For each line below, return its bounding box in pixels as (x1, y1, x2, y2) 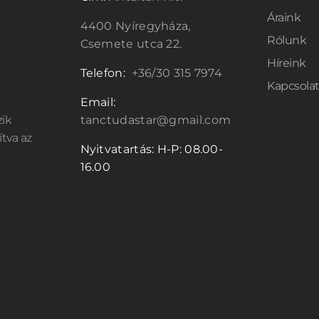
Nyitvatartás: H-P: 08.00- (80, 142, 224, 156)
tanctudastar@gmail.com (80, 113, 231, 127)
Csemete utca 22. (80, 37, 188, 51)
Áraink (267, 11, 301, 24)
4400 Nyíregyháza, (80, 19, 191, 33)
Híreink (267, 56, 306, 70)
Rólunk (267, 33, 307, 47)
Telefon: (80, 66, 129, 80)
